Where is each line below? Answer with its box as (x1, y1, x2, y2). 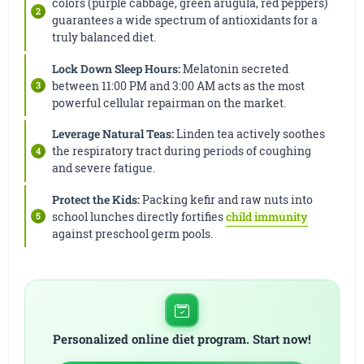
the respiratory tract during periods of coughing (52, 143, 312, 159)
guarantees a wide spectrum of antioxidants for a (52, 12, 318, 28)
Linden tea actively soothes (174, 126, 326, 142)
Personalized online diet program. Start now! (53, 331, 311, 348)
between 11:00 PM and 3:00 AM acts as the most (52, 77, 305, 93)
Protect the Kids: (52, 191, 141, 207)
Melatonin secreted (180, 60, 289, 76)
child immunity (226, 208, 309, 224)
